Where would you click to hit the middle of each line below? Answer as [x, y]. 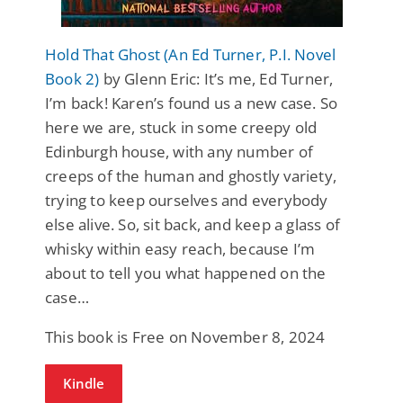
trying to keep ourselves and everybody [187, 200]
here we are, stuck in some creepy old [181, 127]
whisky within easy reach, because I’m [180, 248]
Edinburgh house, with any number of [179, 151]
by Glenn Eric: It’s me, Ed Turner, [216, 78]
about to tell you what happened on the [186, 273]
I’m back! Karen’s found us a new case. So [192, 103]
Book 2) [72, 78]
